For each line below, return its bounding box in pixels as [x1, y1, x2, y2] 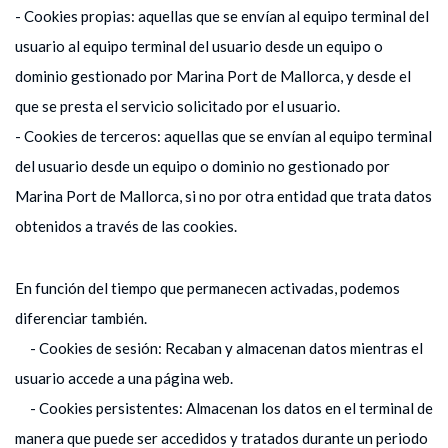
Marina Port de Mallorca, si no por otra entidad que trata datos [15, 186, 432, 205]
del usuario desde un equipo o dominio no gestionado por [15, 156, 390, 175]
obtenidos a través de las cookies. [15, 216, 237, 235]
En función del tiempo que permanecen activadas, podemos [15, 278, 400, 297]
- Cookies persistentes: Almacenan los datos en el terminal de [15, 398, 433, 417]
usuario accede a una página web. [15, 368, 233, 387]
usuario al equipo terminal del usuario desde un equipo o [15, 36, 383, 55]
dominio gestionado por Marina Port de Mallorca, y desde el [15, 66, 411, 85]
